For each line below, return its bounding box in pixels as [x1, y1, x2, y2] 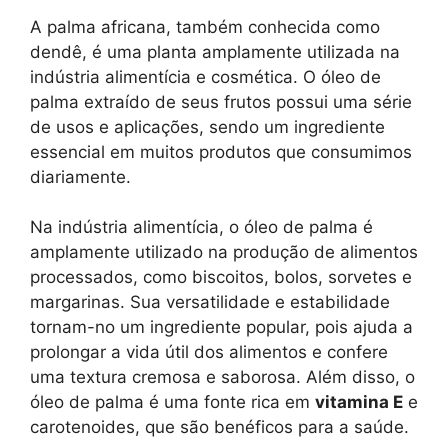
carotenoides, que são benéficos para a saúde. [30, 417, 409, 438]
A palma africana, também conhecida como [30, 16, 380, 37]
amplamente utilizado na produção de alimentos [30, 242, 418, 263]
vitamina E [315, 392, 403, 413]
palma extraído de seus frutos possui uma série [30, 91, 412, 112]
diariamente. [30, 166, 131, 187]
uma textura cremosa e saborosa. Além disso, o [30, 367, 415, 388]
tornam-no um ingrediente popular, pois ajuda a [30, 317, 413, 338]
